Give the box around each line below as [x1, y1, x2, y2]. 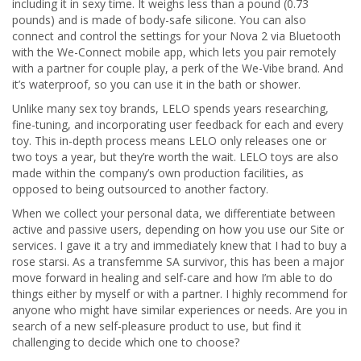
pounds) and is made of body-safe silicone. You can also [12, 12, 306, 27]
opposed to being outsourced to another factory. [12, 181, 268, 197]
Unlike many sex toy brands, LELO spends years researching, [12, 101, 329, 116]
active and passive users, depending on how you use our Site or [12, 222, 344, 237]
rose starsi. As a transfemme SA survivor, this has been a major [12, 254, 344, 269]
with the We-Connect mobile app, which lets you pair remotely [12, 44, 336, 60]
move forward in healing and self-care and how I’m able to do [12, 270, 333, 285]
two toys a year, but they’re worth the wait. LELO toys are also [12, 149, 338, 164]
